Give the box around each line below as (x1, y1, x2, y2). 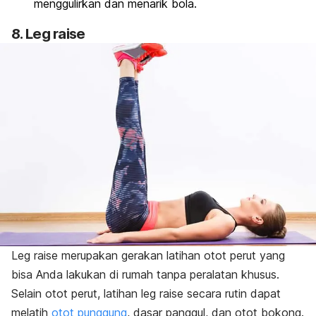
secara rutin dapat (183, 286, 281, 300)
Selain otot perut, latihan (11, 286, 141, 300)
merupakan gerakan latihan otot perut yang (58, 248, 285, 262)
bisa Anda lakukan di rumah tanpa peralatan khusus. (11, 267, 279, 281)
